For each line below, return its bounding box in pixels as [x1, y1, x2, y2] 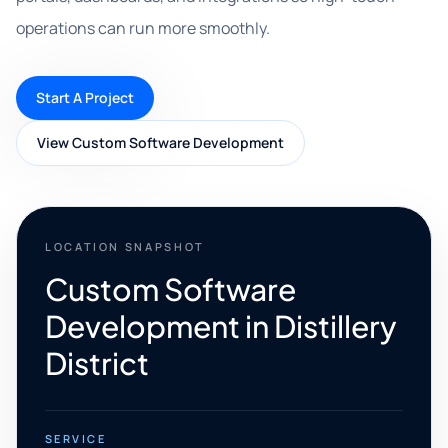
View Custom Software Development [37, 133, 284, 152]
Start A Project [36, 88, 134, 107]
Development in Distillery [45, 307, 397, 345]
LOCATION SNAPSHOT [45, 239, 205, 254]
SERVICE [45, 431, 106, 446]
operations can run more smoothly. [16, 17, 270, 39]
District [45, 344, 149, 382]
